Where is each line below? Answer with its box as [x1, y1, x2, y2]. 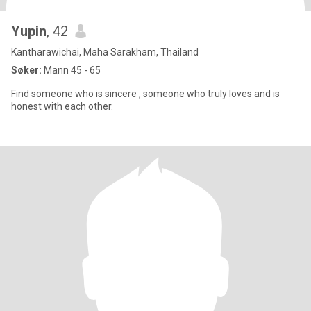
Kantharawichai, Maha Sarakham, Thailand [11, 47, 199, 58]
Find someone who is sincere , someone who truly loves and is [11, 88, 139, 99]
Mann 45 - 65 [42, 65, 101, 76]
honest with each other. [11, 101, 113, 112]
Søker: [11, 65, 42, 76]
